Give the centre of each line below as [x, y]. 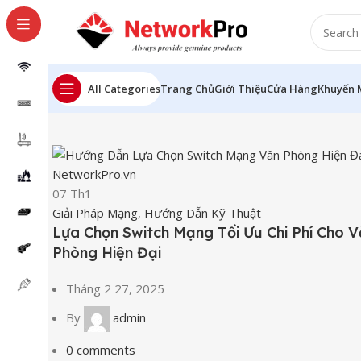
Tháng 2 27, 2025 [115, 288]
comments [106, 350]
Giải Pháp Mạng [95, 213]
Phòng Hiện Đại [107, 253]
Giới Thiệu [241, 88]
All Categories [124, 88]
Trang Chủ [187, 88]
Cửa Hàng [292, 88]
